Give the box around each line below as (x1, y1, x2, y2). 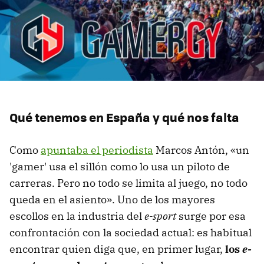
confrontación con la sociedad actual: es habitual (9, 225, 252, 239)
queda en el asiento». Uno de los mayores (9, 192, 215, 206)
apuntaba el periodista (41, 143, 153, 157)
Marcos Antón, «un (153, 143, 249, 157)
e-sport (144, 209, 176, 223)
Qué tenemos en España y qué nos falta (9, 107, 239, 126)
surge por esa (176, 209, 246, 223)
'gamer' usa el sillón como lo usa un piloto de (9, 159, 230, 173)
